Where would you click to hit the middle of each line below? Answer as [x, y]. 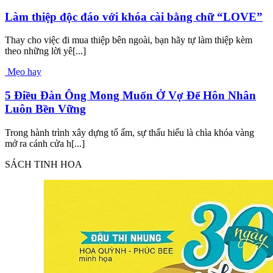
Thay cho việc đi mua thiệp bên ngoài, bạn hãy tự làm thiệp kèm [129, 40]
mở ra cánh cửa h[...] [45, 143]
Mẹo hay [24, 72]
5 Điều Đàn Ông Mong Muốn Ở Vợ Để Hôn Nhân [130, 95]
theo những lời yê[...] [45, 51]
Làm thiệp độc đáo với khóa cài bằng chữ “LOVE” [134, 16]
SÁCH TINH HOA [44, 164]
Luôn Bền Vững [45, 108]
